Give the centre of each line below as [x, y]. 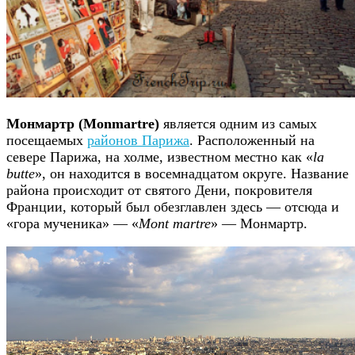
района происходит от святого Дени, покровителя [159, 190]
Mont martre [175, 223]
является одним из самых [238, 123]
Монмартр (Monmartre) [83, 123]
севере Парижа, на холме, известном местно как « [160, 157]
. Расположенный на [252, 140]
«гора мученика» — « [73, 223]
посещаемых [47, 140]
